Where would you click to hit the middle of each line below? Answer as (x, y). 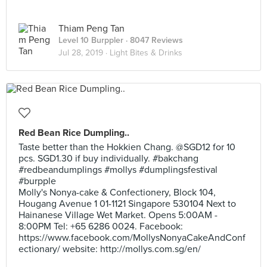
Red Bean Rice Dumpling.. (74, 133)
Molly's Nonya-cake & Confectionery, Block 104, (117, 193)
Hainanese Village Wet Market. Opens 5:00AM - (118, 215)
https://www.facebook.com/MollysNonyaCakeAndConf (132, 238)
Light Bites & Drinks (146, 53)
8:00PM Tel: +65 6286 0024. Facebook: (101, 226)
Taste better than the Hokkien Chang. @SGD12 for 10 (127, 147)
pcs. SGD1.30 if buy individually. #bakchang (108, 159)
